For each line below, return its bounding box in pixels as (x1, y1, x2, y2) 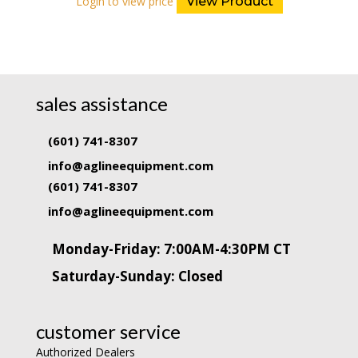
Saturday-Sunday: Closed (51, 266, 223, 285)
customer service (35, 319, 181, 343)
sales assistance (35, 91, 168, 115)
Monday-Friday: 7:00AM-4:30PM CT (51, 239, 291, 258)
